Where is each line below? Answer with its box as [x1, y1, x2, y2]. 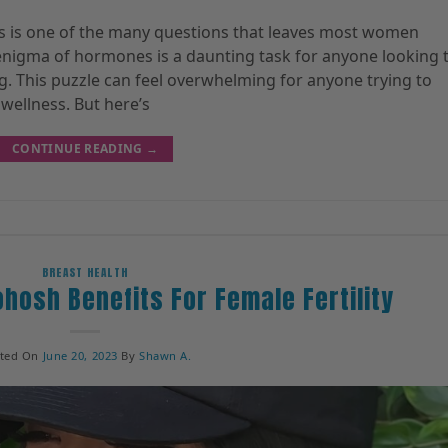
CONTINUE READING [12, 139, 147, 157]
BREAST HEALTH [42, 263, 129, 281]
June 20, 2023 [42, 348, 118, 364]
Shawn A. [139, 348, 192, 364]
